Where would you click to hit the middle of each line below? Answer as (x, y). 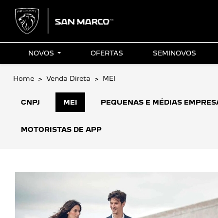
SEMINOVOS (175, 53)
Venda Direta (68, 78)
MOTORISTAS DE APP (61, 129)
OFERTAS (107, 53)
